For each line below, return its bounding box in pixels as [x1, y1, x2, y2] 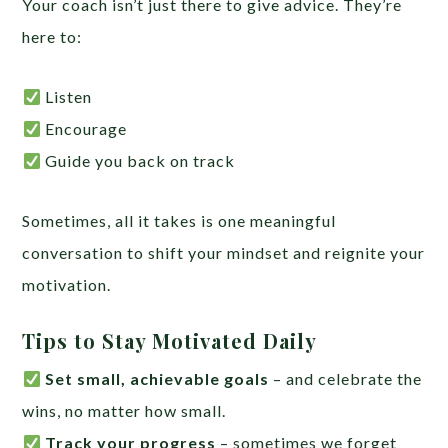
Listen [40, 87, 92, 107]
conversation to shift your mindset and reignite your [22, 243, 426, 263]
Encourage [40, 119, 127, 139]
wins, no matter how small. [22, 401, 227, 421]
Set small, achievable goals [44, 369, 269, 389]
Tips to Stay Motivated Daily [22, 327, 318, 355]
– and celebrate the [268, 369, 422, 389]
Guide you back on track [40, 151, 235, 171]
